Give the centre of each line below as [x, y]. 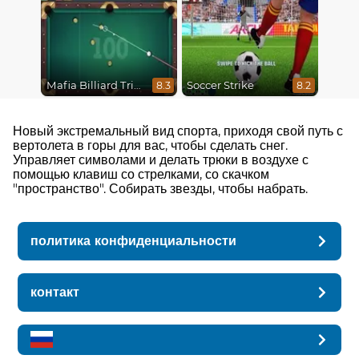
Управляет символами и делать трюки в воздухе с [161, 159]
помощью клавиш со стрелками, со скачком [141, 174]
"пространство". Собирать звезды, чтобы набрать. [160, 188]
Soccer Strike [220, 85]
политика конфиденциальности [134, 240]
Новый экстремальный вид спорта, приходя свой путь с [178, 131]
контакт [55, 292]
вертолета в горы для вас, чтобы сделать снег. [150, 145]
